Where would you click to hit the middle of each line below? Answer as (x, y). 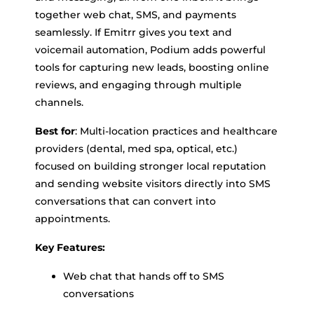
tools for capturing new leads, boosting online (152, 68)
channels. (59, 103)
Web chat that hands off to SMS (144, 277)
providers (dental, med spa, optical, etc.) (136, 149)
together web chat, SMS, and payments (136, 15)
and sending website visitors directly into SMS (153, 184)
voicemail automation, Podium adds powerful (150, 50)
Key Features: (70, 248)
